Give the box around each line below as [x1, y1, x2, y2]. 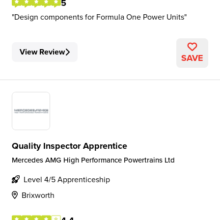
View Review [20, 46, 65, 57]
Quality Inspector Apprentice [12, 139, 127, 152]
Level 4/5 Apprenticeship [24, 174, 110, 185]
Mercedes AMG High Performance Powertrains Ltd [12, 155, 175, 165]
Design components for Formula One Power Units [14, 11, 184, 22]
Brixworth [22, 190, 55, 200]
